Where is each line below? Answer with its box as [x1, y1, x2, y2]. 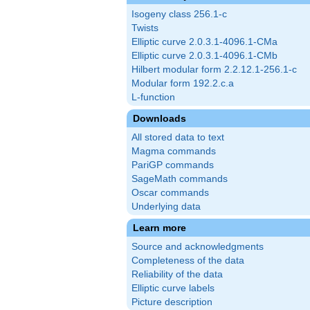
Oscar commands [131, 188, 209, 199]
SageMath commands [131, 174, 228, 185]
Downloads [133, 113, 186, 125]
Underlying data [131, 201, 201, 212]
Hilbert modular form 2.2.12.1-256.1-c [131, 64, 297, 75]
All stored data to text [131, 132, 224, 143]
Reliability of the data [131, 269, 223, 280]
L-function [131, 92, 175, 103]
